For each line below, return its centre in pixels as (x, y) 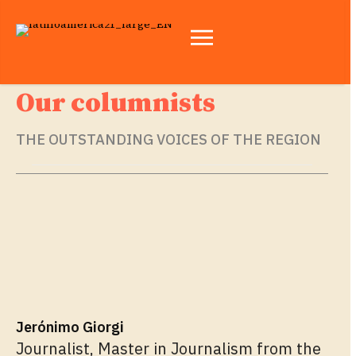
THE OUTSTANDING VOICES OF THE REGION (168, 139)
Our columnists (116, 103)
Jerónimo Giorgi (70, 327)
